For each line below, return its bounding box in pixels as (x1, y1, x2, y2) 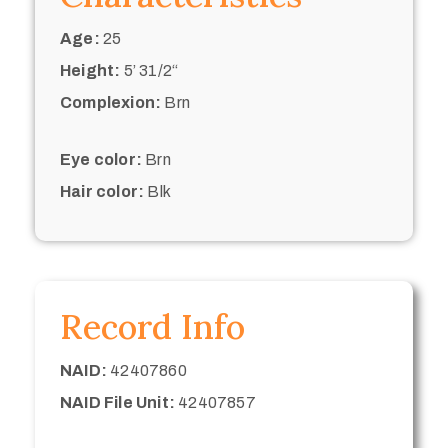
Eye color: (60, 151, 142, 169)
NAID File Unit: (60, 394, 175, 412)
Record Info (60, 305, 245, 349)
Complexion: (60, 94, 162, 112)
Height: (60, 62, 121, 80)
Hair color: (60, 183, 145, 201)
